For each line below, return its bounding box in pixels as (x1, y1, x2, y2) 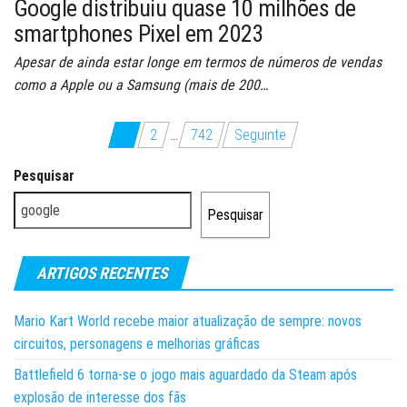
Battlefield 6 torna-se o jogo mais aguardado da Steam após (14, 365, 357, 383)
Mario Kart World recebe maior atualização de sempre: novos (14, 312, 362, 330)
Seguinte (234, 125, 286, 144)
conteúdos (13, 181, 122, 213)
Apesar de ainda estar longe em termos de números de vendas (14, 53, 382, 71)
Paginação (13, 121, 125, 154)
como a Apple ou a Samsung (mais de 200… (14, 75, 268, 94)
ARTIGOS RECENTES (36, 263, 168, 283)
